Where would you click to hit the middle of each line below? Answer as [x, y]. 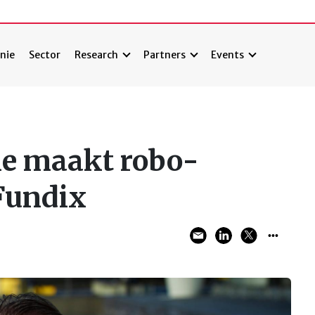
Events [228, 55]
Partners [165, 55]
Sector [45, 55]
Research [97, 55]
